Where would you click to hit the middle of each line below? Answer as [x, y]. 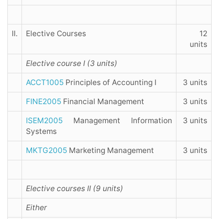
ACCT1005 [45, 83]
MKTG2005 [46, 151]
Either [36, 208]
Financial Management [103, 102]
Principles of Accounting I [110, 83]
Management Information [117, 121]
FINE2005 [44, 102]
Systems [41, 131]
